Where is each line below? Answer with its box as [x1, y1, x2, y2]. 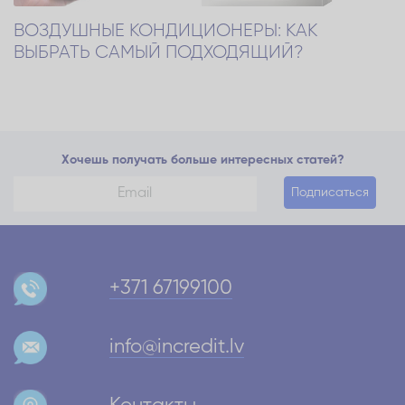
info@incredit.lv [109, 336, 244, 357]
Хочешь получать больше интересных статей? [61, 153, 344, 166]
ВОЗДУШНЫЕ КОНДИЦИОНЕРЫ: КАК [14, 21, 317, 40]
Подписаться [290, 185, 369, 199]
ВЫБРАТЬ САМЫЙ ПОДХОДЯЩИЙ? [14, 42, 304, 61]
